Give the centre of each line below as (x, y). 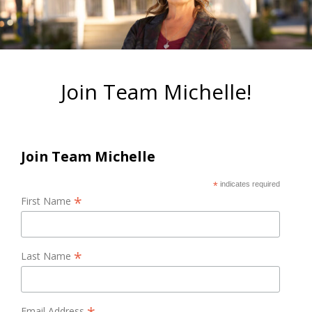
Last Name (47, 256)
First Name (47, 201)
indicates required (249, 184)
